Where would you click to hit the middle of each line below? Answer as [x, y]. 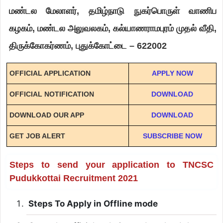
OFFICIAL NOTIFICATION [52, 94]
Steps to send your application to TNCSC [111, 165]
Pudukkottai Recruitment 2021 [73, 178]
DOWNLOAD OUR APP [47, 115]
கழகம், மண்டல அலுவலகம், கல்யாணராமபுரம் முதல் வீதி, [113, 28]
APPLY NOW [172, 73]
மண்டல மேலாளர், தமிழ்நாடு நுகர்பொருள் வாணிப [113, 11]
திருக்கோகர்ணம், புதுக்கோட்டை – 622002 [88, 46]
